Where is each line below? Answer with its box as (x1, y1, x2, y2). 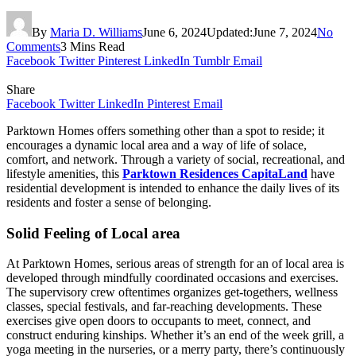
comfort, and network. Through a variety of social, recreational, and (6, 152, 345, 166)
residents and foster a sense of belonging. (6, 195, 211, 209)
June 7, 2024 (253, 25, 317, 39)
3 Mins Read (60, 39, 125, 53)
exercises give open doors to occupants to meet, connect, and (6, 314, 311, 328)
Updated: (207, 25, 253, 39)
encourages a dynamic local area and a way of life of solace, (6, 137, 307, 152)
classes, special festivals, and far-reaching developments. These (6, 300, 322, 314)
